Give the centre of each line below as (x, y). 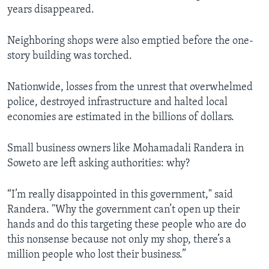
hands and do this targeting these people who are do (127, 225)
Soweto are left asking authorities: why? (98, 164)
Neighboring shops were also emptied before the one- (130, 41)
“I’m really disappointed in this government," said (120, 195)
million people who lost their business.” (97, 255)
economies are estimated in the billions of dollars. (121, 118)
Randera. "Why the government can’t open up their (123, 210)
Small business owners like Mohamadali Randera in (125, 149)
